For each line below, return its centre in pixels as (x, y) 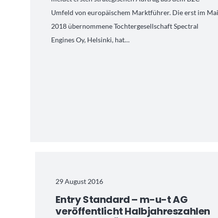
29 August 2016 (80, 181)
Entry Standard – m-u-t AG (122, 200)
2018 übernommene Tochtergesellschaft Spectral (125, 26)
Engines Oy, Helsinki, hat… (91, 40)
